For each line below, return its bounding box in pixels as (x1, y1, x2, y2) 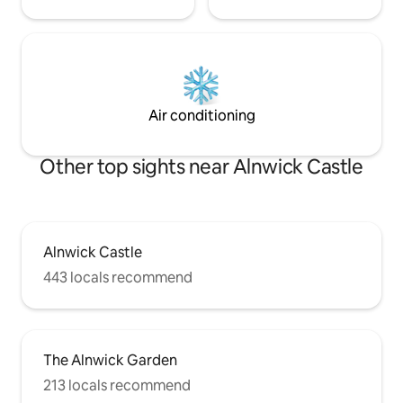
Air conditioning (148, 106, 255, 126)
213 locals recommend (43, 376, 191, 396)
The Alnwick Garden (43, 351, 177, 371)
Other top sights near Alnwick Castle (40, 154, 363, 181)
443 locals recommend (43, 268, 193, 288)
